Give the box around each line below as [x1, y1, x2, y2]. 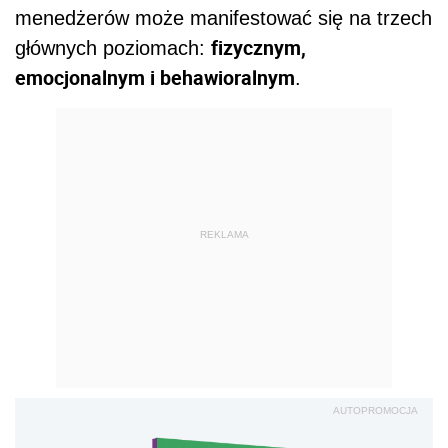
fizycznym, [211, 33, 306, 61]
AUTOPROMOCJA [333, 404, 418, 416]
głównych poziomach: [15, 36, 211, 59]
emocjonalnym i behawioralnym [15, 63, 295, 91]
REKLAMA [199, 229, 249, 241]
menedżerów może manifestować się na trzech [15, 6, 432, 29]
